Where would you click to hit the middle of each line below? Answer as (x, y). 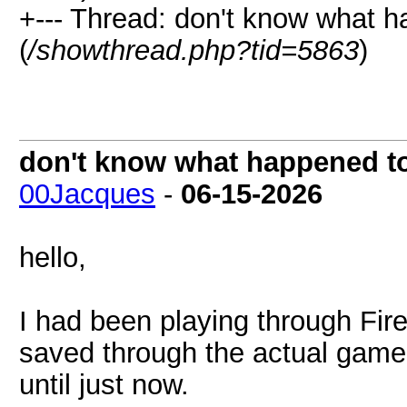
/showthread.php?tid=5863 (194, 50)
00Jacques (87, 194)
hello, (53, 257)
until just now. (104, 384)
